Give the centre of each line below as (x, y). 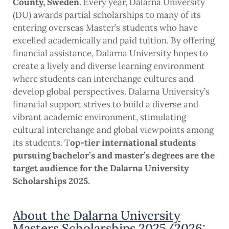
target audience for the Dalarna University (101, 168)
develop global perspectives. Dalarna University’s (111, 92)
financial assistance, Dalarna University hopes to (110, 53)
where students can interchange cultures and (103, 79)
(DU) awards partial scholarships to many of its (107, 15)
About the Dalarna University (97, 216)
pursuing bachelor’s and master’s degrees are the (114, 156)
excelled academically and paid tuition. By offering (114, 41)
